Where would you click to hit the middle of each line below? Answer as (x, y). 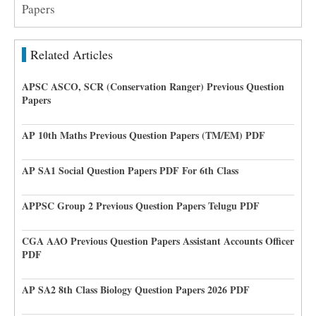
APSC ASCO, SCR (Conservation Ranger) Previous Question (153, 86)
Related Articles (72, 54)
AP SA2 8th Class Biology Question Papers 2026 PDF (136, 290)
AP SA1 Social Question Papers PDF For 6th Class (130, 170)
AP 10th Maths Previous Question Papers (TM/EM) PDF (144, 135)
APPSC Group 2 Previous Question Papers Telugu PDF (141, 206)
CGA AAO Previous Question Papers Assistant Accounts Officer (158, 241)
